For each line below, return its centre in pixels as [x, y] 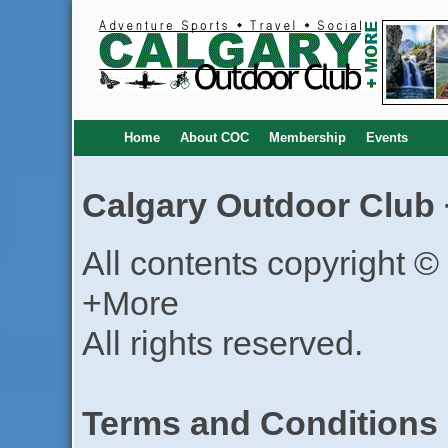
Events [386, 137]
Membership [307, 137]
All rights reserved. [222, 343]
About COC [214, 137]
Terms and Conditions [259, 423]
